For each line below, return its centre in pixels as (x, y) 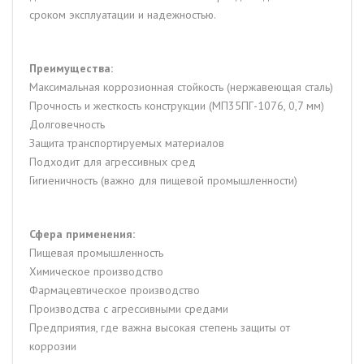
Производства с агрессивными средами (129, 309)
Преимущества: (71, 68)
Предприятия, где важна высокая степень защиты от (160, 327)
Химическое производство (96, 271)
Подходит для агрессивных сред (113, 162)
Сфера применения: (82, 234)
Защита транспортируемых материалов (127, 143)
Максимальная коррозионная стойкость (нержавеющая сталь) (181, 87)
